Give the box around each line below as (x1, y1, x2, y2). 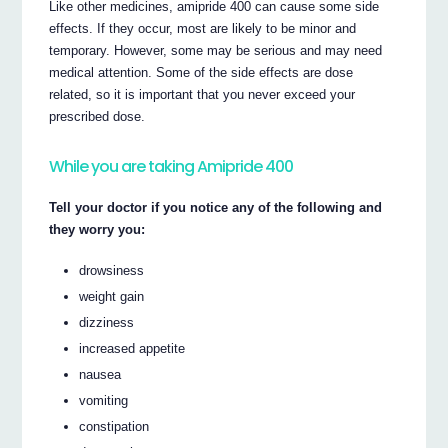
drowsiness (79, 262, 145, 278)
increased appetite (79, 340, 186, 356)
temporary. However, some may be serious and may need (49, 43, 383, 59)
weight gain (79, 288, 145, 304)
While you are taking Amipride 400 (49, 154, 294, 178)
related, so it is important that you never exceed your (49, 87, 356, 103)
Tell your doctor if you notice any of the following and (49, 200, 383, 216)
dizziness (79, 314, 135, 330)
